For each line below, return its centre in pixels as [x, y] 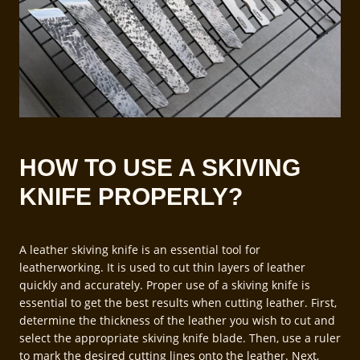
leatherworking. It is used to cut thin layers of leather [162, 267]
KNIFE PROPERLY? [131, 196]
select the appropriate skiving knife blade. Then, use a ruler [180, 337]
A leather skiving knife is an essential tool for [140, 249]
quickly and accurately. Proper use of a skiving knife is [165, 284]
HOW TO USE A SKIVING [160, 167]
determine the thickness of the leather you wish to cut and [177, 320]
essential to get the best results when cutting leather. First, [178, 302]
